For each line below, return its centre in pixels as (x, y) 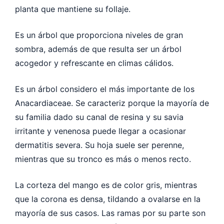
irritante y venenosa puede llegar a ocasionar (100, 131)
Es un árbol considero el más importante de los (105, 89)
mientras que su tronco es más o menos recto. (104, 159)
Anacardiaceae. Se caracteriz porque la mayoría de (112, 103)
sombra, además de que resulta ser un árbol (98, 49)
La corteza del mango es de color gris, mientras (106, 185)
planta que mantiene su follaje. (74, 9)
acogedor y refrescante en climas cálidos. (95, 63)
